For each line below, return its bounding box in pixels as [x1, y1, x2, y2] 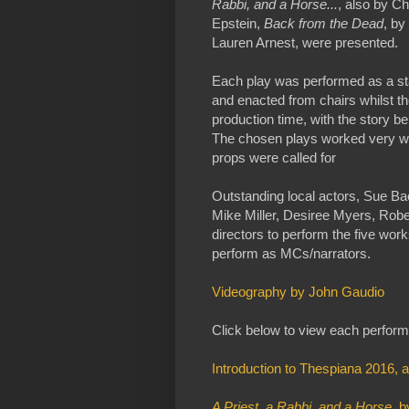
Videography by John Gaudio [212, 283, 384, 299]
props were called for [212, 149, 336, 165]
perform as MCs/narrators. [212, 245, 371, 261]
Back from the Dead [264, 15, 383, 31]
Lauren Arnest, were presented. [212, 34, 398, 50]
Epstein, [212, 15, 264, 31]
